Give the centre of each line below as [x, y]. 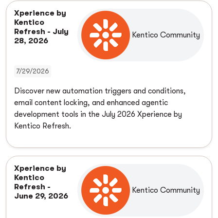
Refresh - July [41, 32]
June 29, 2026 [41, 196]
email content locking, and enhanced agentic [91, 103]
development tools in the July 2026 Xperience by [98, 115]
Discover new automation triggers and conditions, [100, 91]
